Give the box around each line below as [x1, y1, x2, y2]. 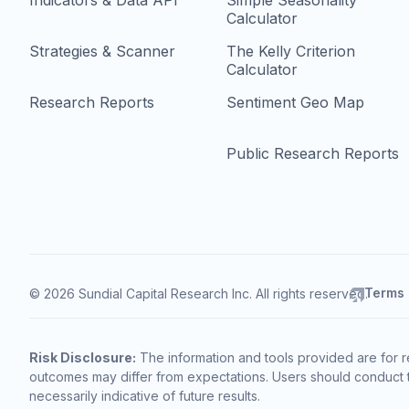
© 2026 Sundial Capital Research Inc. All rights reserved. [29, 286, 368, 302]
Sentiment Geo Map [226, 93, 364, 112]
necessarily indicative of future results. [29, 388, 260, 404]
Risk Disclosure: [29, 350, 136, 366]
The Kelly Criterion [226, 42, 355, 61]
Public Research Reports [226, 144, 399, 163]
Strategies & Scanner [29, 42, 175, 61]
